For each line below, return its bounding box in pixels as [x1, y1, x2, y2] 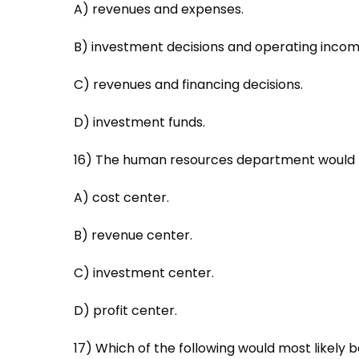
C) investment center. [74, 263, 214, 282]
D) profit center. [74, 301, 177, 320]
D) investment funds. [74, 112, 205, 131]
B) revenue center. [74, 225, 192, 244]
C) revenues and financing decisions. [74, 75, 303, 94]
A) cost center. [74, 188, 169, 207]
